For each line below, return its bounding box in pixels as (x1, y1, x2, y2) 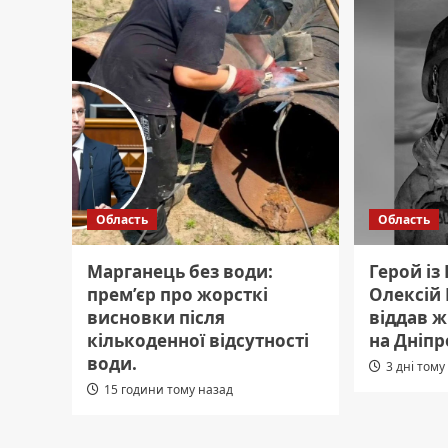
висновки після (87, 306, 225, 330)
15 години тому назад (104, 381, 233, 399)
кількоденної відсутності (87, 329, 309, 353)
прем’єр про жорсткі (87, 283, 268, 307)
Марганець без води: (87, 260, 273, 284)
